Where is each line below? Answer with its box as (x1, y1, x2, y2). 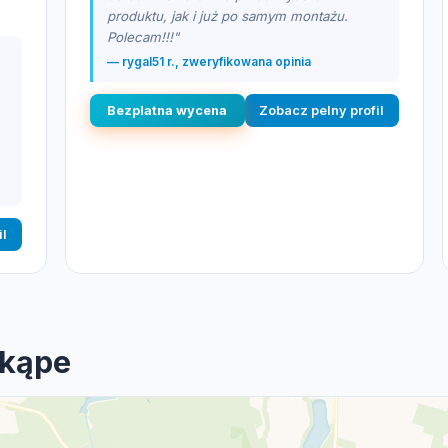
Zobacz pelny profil (259, 103, 385, 118)
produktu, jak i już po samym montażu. (107, 8, 348, 24)
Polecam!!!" (107, 29, 179, 45)
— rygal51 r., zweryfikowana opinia (107, 54, 311, 69)
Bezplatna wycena (107, 103, 228, 118)
